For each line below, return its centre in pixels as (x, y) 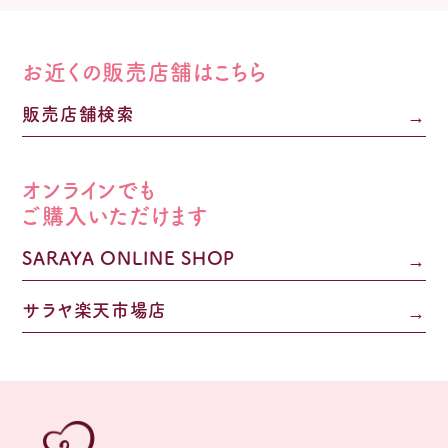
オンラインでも (89, 189)
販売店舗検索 (78, 113)
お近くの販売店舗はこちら (144, 71)
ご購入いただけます (115, 215)
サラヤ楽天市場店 (95, 309)
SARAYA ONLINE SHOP (129, 257)
